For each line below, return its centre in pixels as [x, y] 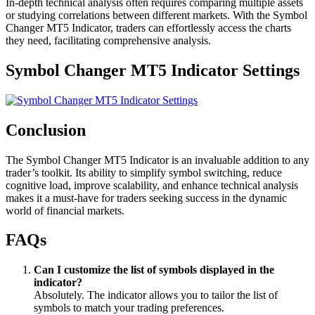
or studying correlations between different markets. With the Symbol [156, 15]
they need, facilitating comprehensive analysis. [108, 40]
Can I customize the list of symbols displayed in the [154, 270]
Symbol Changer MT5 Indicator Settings [153, 70]
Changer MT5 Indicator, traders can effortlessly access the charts [148, 27]
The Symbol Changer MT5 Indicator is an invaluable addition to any [157, 160]
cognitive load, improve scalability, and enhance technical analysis [152, 185]
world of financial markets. [65, 210]
